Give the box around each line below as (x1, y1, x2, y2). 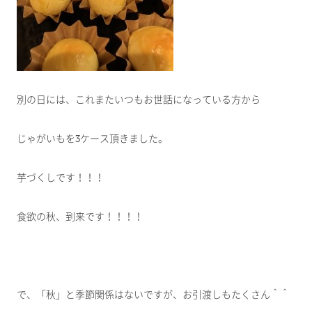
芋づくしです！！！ (17, 172, 104, 184)
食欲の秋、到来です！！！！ (17, 211, 143, 223)
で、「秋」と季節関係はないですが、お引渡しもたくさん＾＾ (17, 289, 290, 301)
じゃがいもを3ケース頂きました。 (17, 133, 168, 145)
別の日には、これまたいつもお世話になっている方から (17, 94, 260, 106)
